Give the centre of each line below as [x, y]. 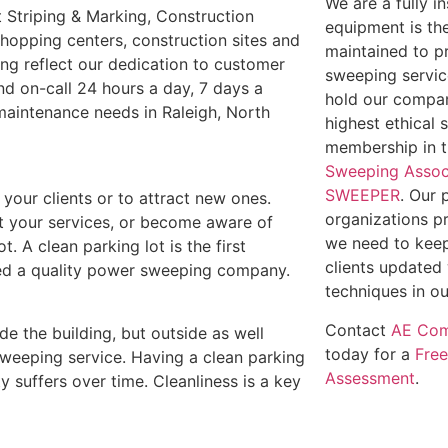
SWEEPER [363, 195]
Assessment [370, 377]
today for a [370, 353]
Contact [358, 329]
